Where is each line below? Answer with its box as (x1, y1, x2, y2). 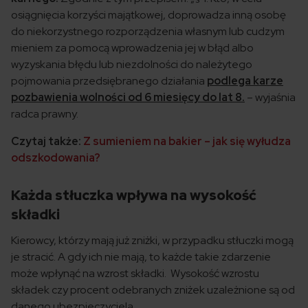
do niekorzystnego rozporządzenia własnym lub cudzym (11, 24, 285, 38)
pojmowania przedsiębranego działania (11, 74, 207, 88)
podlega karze (207, 74, 283, 88)
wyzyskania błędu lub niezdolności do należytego (11, 57, 252, 71)
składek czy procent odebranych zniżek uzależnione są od (11, 283, 295, 297)
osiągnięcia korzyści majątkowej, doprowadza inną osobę (11, 8, 286, 22)
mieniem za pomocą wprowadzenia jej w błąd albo (11, 41, 254, 55)
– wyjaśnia (245, 90, 296, 104)
